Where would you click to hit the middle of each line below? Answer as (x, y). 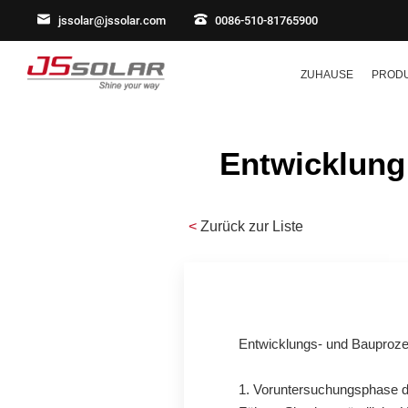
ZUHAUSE (327, 75)
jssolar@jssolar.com (112, 20)
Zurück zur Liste (252, 226)
